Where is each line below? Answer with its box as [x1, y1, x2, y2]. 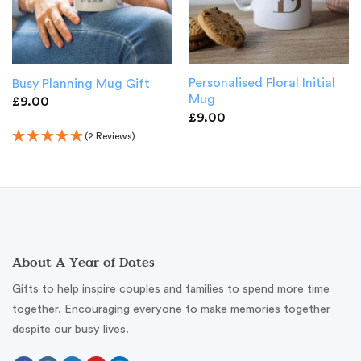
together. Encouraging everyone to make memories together [12, 303, 330, 316]
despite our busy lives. [12, 323, 129, 336]
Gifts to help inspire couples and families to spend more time [12, 283, 330, 296]
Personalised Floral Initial [188, 77, 335, 90]
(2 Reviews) [84, 131, 135, 141]
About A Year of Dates [12, 252, 155, 272]
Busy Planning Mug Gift [11, 77, 150, 90]
